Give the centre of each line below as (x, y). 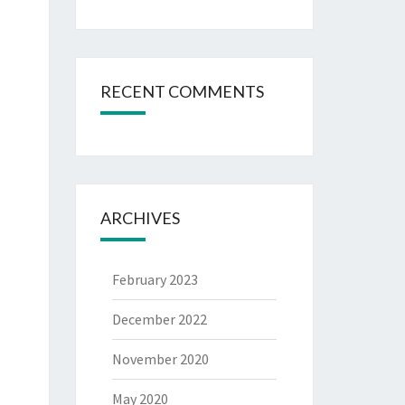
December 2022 (159, 319)
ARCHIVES (140, 218)
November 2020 (160, 359)
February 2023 (155, 279)
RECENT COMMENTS (182, 91)
